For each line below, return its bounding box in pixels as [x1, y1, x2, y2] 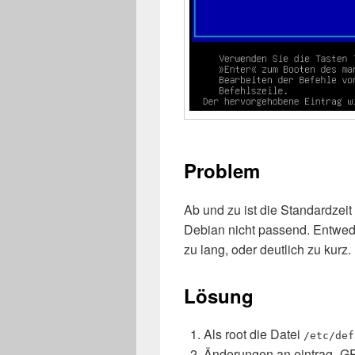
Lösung [184, 281, 254, 309]
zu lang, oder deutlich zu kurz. [184, 239, 351, 258]
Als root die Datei [204, 325, 303, 344]
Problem [184, 157, 260, 185]
